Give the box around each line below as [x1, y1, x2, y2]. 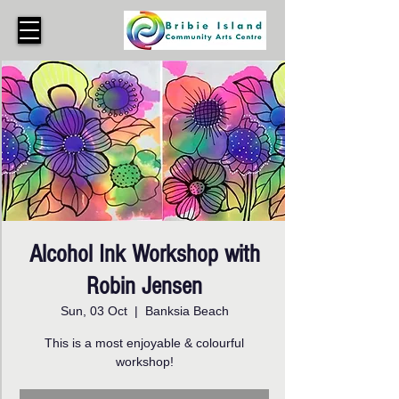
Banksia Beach [144, 304, 229, 318]
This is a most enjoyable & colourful [45, 336, 244, 350]
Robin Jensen [86, 273, 202, 300]
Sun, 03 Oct [60, 304, 127, 318]
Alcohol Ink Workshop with [28, 240, 260, 268]
